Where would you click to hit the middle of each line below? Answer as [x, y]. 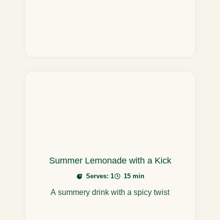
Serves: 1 [100, 176]
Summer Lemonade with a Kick [110, 161]
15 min [134, 176]
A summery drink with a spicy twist [110, 192]
